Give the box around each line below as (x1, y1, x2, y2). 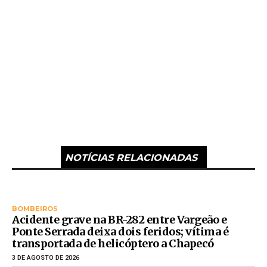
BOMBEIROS (12, 204, 58, 213)
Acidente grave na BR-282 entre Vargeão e (12, 212, 226, 226)
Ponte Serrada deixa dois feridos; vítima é (12, 224, 228, 238)
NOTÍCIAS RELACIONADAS (64, 151, 197, 163)
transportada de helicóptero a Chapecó (12, 236, 214, 250)
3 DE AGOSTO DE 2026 (12, 253, 79, 262)
